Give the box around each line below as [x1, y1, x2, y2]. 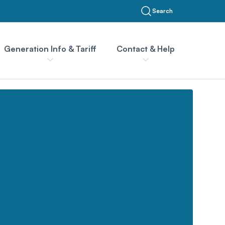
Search [152, 7, 173, 15]
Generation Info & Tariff [4, 44, 96, 54]
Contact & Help [117, 44, 175, 54]
